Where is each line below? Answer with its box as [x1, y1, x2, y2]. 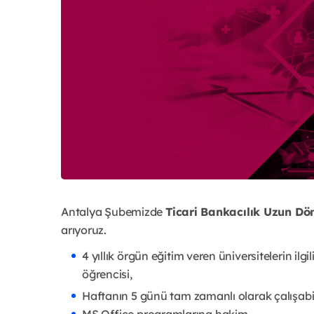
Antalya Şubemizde [61, 204, 165, 219]
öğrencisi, [82, 266, 132, 281]
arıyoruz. [61, 222, 107, 237]
